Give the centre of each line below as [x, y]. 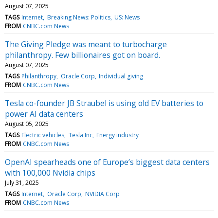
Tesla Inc [80, 135]
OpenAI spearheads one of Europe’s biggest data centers [107, 162]
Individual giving [121, 76]
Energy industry [117, 135]
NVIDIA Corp [102, 194]
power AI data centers [44, 114]
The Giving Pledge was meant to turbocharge [86, 44]
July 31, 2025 [22, 182]
